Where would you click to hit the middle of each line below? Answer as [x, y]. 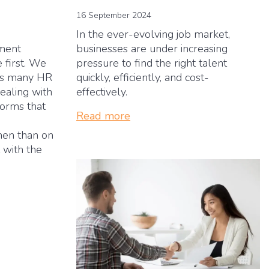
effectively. [103, 92]
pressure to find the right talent [152, 63]
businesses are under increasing [152, 48]
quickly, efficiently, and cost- [143, 77]
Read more [103, 116]
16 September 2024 [114, 15]
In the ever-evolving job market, [153, 34]
